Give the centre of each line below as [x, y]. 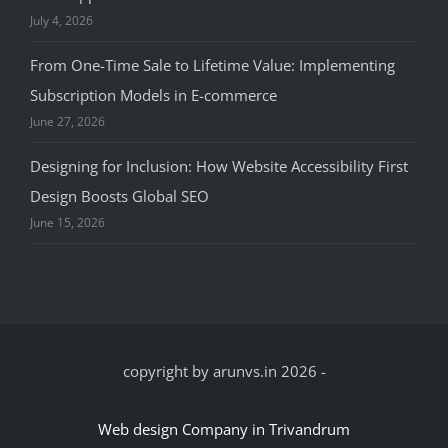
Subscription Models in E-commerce [153, 95]
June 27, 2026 [67, 122]
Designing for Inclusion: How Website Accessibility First [219, 166]
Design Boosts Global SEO [119, 196]
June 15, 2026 [67, 223]
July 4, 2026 [61, 21]
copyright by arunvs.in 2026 [219, 371]
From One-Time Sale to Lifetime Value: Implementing [212, 65]
